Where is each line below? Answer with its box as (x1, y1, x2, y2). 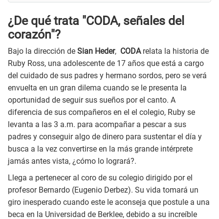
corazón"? (8, 27, 61, 42)
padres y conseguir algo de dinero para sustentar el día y (8, 132, 202, 142)
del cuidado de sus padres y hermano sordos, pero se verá (8, 71, 207, 81)
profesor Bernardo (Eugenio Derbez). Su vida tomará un (8, 185, 198, 195)
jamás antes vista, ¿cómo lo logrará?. (8, 156, 136, 166)
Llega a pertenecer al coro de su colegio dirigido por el (8, 173, 193, 183)
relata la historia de (141, 46, 209, 56)
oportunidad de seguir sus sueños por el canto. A (8, 95, 175, 105)
